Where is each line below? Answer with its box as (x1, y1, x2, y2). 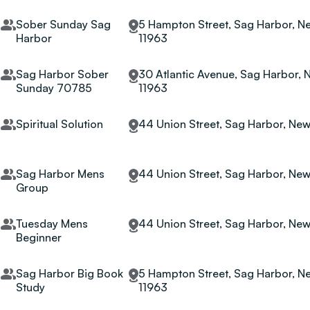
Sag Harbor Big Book (15, 266, 123, 280)
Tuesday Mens (15, 217, 88, 230)
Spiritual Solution (15, 117, 103, 131)
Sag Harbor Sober (15, 67, 109, 81)
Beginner (15, 230, 62, 244)
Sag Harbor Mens (15, 167, 104, 181)
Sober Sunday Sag (15, 17, 111, 31)
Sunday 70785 (15, 81, 92, 95)
